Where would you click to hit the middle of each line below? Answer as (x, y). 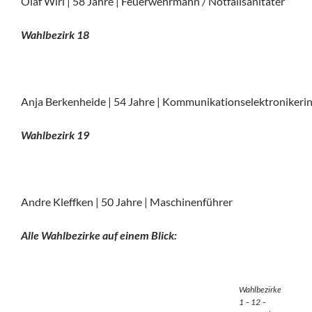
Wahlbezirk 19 (55, 135)
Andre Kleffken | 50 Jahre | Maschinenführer (127, 202)
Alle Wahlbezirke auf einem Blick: (99, 235)
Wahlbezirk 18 (55, 35)
